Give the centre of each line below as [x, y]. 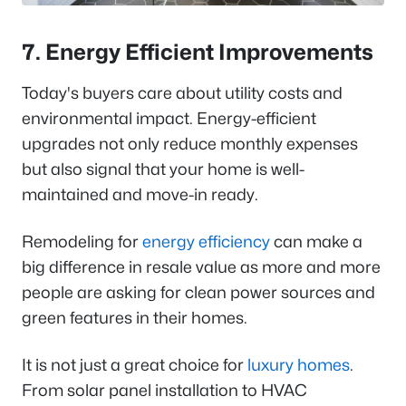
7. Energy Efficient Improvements [198, 52]
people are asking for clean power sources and [198, 292]
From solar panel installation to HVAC [164, 390]
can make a [316, 241]
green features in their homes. [135, 317]
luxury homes [299, 364]
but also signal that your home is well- [163, 169]
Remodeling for [82, 241]
